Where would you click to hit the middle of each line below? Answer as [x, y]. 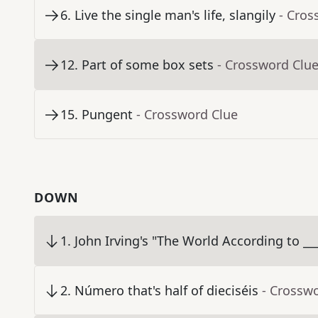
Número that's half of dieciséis [166, 291]
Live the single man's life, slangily [175, 15]
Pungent [107, 115]
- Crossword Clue [187, 115]
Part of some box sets [148, 65]
